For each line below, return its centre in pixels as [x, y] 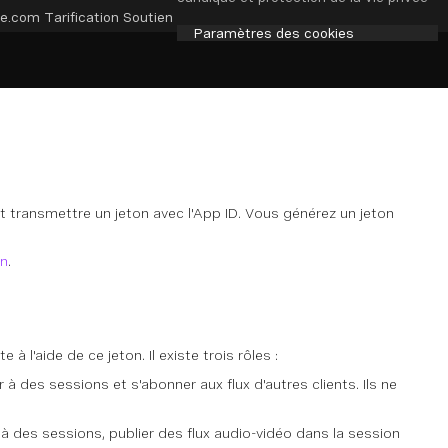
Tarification [81, 16]
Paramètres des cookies [273, 33]
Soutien [148, 16]
